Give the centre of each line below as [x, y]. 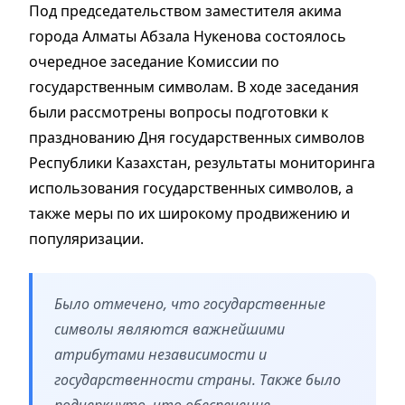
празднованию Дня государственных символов [197, 137]
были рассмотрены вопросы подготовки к [179, 112]
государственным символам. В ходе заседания [194, 86]
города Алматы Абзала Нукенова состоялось [188, 36]
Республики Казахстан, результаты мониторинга [202, 162]
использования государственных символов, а [191, 188]
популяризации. [86, 238]
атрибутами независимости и [160, 354]
